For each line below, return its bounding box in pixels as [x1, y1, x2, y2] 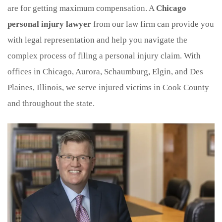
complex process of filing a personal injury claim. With [7, 51, 201, 60]
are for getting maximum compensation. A [7, 3, 156, 13]
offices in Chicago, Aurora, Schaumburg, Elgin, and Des [7, 66, 203, 76]
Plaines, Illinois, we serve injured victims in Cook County [7, 82, 209, 92]
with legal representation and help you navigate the [7, 35, 187, 45]
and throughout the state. [7, 98, 95, 108]
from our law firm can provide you [91, 19, 214, 29]
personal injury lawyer [7, 19, 91, 29]
